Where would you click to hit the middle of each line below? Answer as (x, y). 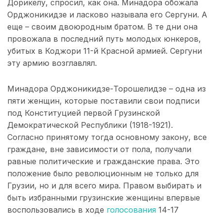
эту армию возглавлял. (52, 63)
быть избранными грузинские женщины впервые (104, 198)
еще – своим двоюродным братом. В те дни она (102, 27)
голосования (131, 210)
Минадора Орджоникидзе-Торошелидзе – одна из (107, 89)
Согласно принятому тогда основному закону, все (107, 137)
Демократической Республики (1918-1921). (90, 125)
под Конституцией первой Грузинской (84, 113)
